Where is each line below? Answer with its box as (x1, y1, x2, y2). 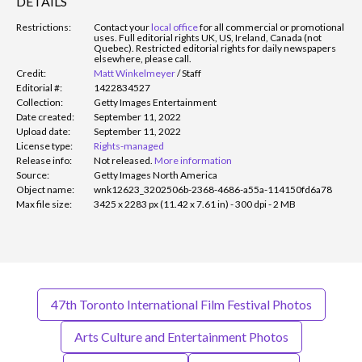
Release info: (16, 154, 72, 166)
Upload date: (16, 124, 70, 137)
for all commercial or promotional (198, 20, 344, 33)
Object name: (16, 183, 74, 196)
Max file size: (16, 197, 72, 210)
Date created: (16, 110, 74, 123)
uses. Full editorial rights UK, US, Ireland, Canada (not (94, 31, 322, 44)
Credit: (16, 66, 46, 79)
